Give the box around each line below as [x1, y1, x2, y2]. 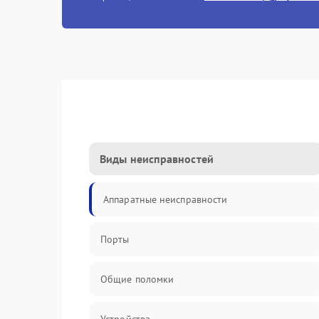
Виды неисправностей [100, 152, 214, 166]
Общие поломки [100, 273, 174, 286]
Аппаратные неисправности [103, 193, 228, 206]
